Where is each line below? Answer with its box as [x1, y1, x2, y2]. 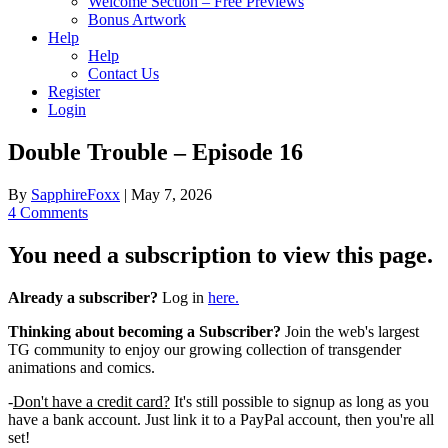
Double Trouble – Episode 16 [8, 138, 303, 165]
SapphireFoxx [31, 185, 120, 203]
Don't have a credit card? [13, 392, 170, 410]
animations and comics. [8, 358, 155, 376]
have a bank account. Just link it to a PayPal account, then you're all [8, 410, 434, 428]
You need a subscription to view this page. [8, 241, 433, 268]
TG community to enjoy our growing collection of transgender [8, 340, 401, 358]
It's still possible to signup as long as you [170, 392, 429, 410]
